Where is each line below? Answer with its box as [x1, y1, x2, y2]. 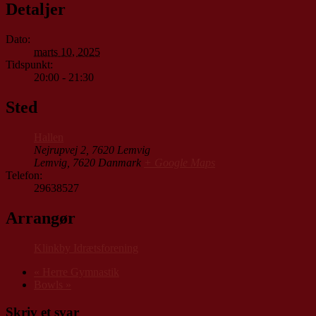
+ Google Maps [144, 157, 215, 169]
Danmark [98, 157, 141, 169]
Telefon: [6, 169, 42, 182]
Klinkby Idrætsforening [34, 241, 138, 254]
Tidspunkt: [6, 59, 53, 71]
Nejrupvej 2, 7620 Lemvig [34, 144, 150, 157]
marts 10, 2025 [34, 46, 100, 59]
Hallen [34, 131, 63, 144]
